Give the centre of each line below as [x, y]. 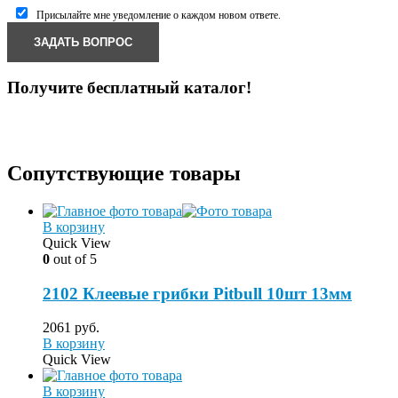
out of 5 [73, 259]
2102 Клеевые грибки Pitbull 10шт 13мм [197, 293]
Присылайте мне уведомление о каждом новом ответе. [159, 15]
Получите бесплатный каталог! [129, 88]
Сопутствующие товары [124, 173]
